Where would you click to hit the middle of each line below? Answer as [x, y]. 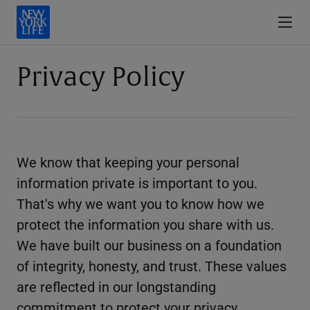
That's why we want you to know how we [140, 204]
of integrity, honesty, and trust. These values [152, 266]
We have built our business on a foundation [149, 245]
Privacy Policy [101, 77]
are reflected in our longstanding [116, 287]
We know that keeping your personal [128, 162]
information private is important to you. [137, 183]
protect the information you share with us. [145, 225]
